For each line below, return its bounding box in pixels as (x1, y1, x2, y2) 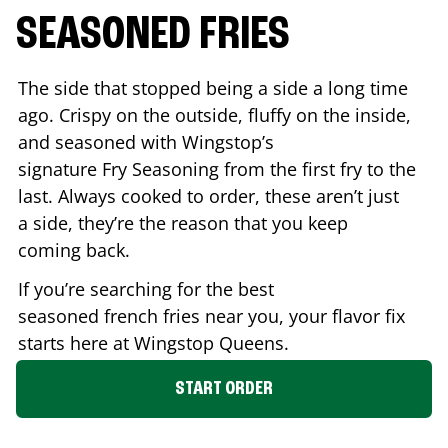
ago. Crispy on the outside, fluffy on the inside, (18, 102, 411, 127)
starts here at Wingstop (18, 330, 219, 355)
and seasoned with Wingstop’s (18, 129, 274, 154)
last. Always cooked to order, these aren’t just (18, 183, 399, 208)
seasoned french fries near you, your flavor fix (18, 303, 405, 328)
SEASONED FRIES (16, 11, 290, 60)
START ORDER (175, 378, 273, 399)
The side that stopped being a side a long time (18, 75, 408, 100)
